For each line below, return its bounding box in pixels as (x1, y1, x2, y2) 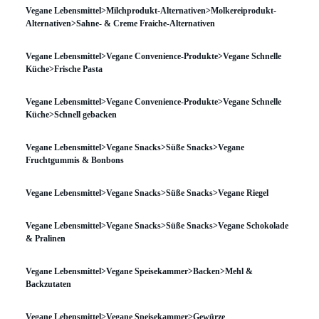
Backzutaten (26, 279, 71, 289)
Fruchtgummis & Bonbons (26, 155, 124, 165)
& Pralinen (26, 234, 66, 244)
